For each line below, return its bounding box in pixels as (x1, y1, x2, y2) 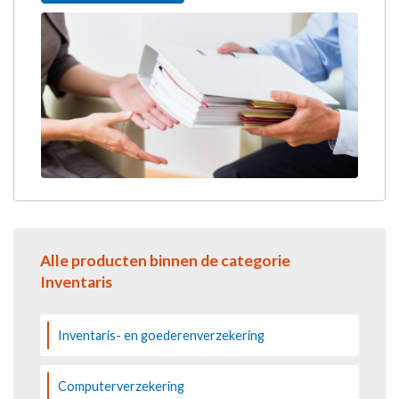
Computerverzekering (58, 378, 184, 394)
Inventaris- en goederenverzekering (58, 327, 265, 343)
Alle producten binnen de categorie (40, 250, 290, 270)
